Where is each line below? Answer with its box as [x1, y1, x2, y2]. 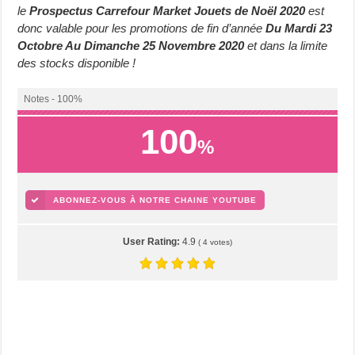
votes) [207, 237, 232, 246]
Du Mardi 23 [265, 21, 333, 35]
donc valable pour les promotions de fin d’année [17, 21, 266, 35]
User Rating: [122, 235, 182, 247]
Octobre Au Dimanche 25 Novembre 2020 [17, 38, 245, 52]
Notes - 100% [24, 93, 83, 105]
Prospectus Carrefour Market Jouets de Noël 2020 [29, 3, 306, 17]
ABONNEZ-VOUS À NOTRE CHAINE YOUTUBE [53, 195, 258, 204]
